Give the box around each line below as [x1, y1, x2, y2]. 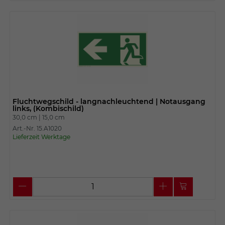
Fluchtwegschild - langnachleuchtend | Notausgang [12, 96, 205, 106]
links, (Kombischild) [12, 103, 84, 113]
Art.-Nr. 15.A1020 [12, 124, 62, 132]
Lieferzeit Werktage [12, 133, 70, 141]
